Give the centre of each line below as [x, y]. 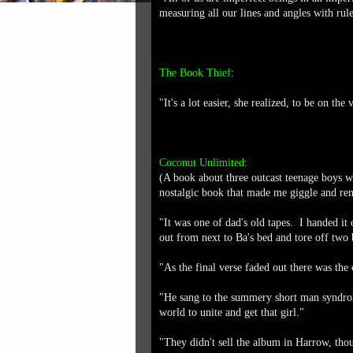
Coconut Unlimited [202, 163]
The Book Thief [195, 73]
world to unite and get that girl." [232, 312]
